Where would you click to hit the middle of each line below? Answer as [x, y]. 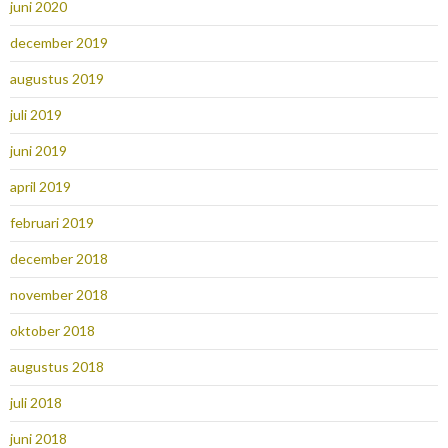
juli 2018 [36, 403]
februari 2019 [52, 223]
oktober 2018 [52, 331]
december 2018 [59, 259]
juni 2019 [38, 151]
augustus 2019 [57, 79]
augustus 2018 [57, 367]
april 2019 [40, 187]
